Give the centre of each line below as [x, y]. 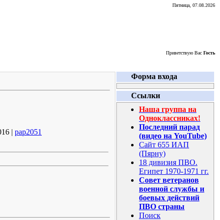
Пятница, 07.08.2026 [194, 5]
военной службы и [172, 189]
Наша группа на [168, 109]
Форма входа [154, 76]
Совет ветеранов [169, 180]
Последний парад [169, 127]
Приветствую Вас [185, 53]
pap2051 [28, 132]
